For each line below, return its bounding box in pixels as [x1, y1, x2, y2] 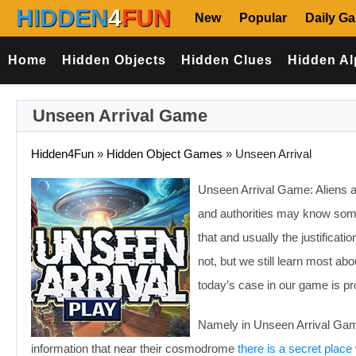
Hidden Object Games [106, 147, 222, 161]
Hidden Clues [180, 53, 273, 67]
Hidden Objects [61, 53, 166, 67]
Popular [239, 11, 287, 25]
